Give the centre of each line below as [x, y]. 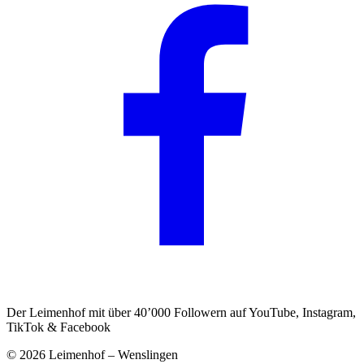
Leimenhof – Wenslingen [112, 354]
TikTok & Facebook [58, 327]
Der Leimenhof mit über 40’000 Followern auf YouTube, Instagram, [181, 312]
